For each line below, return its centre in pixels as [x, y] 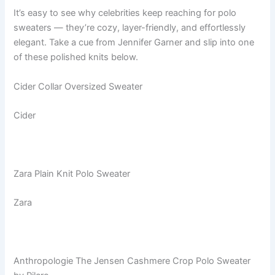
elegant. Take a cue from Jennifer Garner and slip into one [134, 43]
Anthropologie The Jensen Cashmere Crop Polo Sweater [132, 261]
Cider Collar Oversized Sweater [78, 86]
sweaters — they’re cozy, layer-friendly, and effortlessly [130, 28]
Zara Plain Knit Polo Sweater [72, 173]
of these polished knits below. [76, 57]
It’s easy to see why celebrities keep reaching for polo [125, 13]
